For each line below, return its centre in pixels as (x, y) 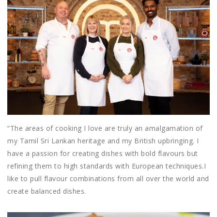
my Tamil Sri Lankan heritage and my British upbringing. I (103, 140)
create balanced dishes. (47, 191)
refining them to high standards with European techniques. (106, 166)
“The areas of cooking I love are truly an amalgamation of (105, 128)
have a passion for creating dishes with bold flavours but (103, 153)
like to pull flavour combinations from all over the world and (108, 178)
